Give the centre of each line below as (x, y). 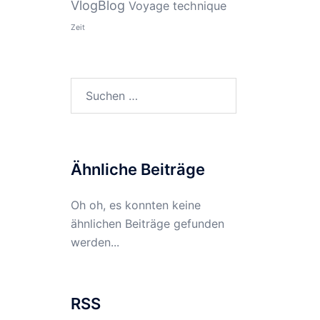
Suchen (89, 86)
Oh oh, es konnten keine (135, 205)
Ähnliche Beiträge (137, 169)
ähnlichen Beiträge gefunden (147, 224)
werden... (95, 242)
